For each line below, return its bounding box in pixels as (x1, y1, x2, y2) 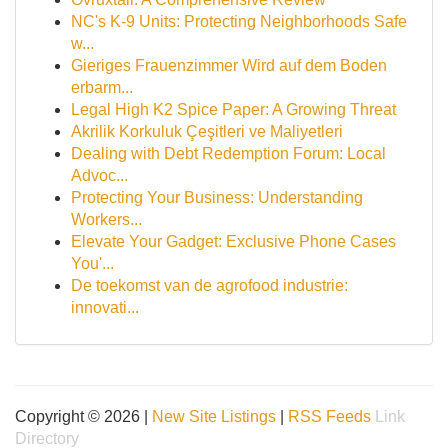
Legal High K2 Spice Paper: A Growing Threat (71, 101, 396, 118)
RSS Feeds (288, 408, 371, 425)
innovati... (71, 299, 139, 316)
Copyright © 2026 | (15, 408, 152, 425)
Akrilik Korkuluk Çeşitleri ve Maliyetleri (71, 123, 343, 140)
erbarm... (71, 79, 133, 96)
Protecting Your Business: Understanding (71, 189, 363, 206)
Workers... (71, 211, 142, 228)
